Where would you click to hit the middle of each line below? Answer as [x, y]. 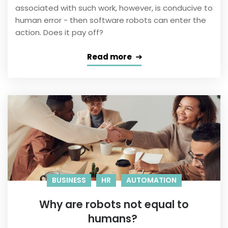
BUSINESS [69, 180]
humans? [114, 219]
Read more [109, 57]
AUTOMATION [151, 180]
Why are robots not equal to [114, 205]
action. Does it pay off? [59, 33]
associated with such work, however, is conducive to [114, 8]
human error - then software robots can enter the [111, 20]
